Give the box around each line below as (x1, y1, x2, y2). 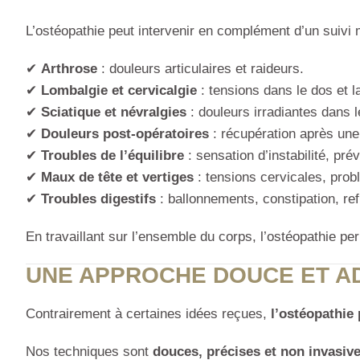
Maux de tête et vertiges (41, 170, 194, 186)
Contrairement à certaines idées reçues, (26, 306, 271, 322)
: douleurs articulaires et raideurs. (97, 61, 304, 77)
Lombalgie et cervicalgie (41, 83, 197, 99)
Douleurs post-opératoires (41, 126, 209, 142)
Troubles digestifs (41, 191, 156, 207)
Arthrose (41, 61, 97, 77)
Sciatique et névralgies (41, 104, 186, 121)
